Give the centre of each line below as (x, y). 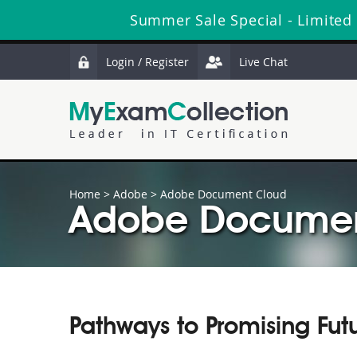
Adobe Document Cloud (224, 194)
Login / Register (147, 62)
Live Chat (263, 62)
